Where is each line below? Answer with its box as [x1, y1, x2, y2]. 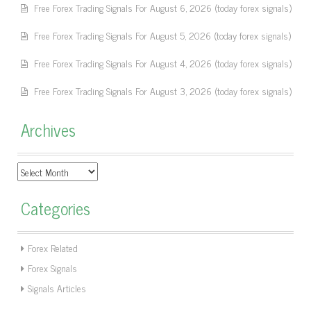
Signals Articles [28, 280, 86, 296]
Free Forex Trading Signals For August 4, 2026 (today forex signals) [34, 55, 292, 71]
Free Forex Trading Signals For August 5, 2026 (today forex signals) [34, 27, 291, 43]
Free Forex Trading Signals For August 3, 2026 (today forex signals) [34, 83, 292, 99]
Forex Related [28, 239, 78, 255]
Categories [21, 194, 90, 221]
